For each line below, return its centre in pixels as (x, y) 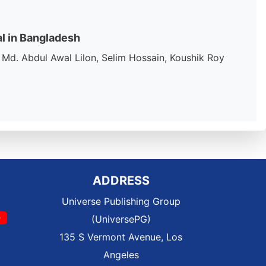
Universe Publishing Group (121, 201)
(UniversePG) (121, 219)
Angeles (121, 255)
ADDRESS (121, 180)
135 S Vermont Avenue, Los (121, 237)
